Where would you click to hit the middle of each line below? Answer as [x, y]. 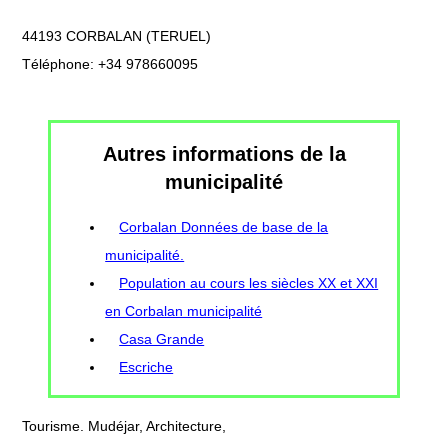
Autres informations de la [224, 153]
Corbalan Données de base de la [224, 226]
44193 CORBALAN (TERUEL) [116, 36]
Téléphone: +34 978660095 [110, 64]
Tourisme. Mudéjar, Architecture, [124, 425]
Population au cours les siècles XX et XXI [249, 282]
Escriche [146, 366]
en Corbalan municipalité [184, 310]
